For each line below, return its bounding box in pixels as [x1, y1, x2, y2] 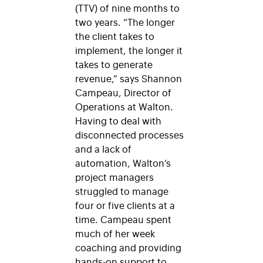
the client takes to [75, 29, 154, 42]
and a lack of [75, 141, 131, 155]
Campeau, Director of [75, 85, 171, 99]
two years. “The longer [75, 15, 175, 28]
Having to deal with [75, 113, 161, 127]
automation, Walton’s [75, 156, 171, 169]
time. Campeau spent [75, 212, 171, 225]
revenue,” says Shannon [75, 71, 182, 85]
